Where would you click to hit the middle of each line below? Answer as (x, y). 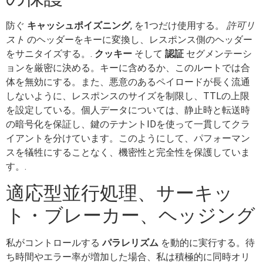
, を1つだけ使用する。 (178, 26)
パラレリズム (130, 243)
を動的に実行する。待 (207, 243)
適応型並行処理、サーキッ (119, 193)
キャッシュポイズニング (79, 26)
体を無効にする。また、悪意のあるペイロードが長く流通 (128, 82)
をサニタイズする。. (50, 54)
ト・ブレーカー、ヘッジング (131, 216)
